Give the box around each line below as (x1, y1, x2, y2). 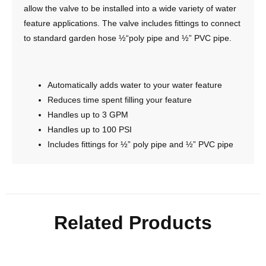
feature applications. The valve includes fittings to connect (24, 18, 240, 28)
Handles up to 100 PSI (47, 124, 132, 134)
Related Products (54, 211, 212, 233)
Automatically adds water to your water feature (47, 80, 222, 90)
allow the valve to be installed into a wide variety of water (24, 3, 236, 13)
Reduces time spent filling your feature (47, 94, 192, 104)
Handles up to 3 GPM (47, 109, 128, 119)
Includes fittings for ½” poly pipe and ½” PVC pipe (47, 139, 233, 149)
